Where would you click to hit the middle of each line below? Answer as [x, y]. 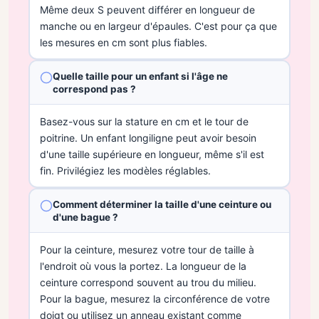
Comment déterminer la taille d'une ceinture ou [162, 204]
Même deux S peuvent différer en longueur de [147, 9]
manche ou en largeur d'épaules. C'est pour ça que [158, 26]
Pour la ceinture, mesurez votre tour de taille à [147, 249]
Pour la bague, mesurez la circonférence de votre [155, 298]
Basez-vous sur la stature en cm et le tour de [144, 121]
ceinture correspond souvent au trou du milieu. [148, 282]
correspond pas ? [94, 89]
